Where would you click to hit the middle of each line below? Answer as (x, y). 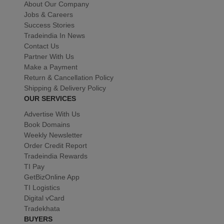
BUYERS (38, 219)
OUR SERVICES (50, 98)
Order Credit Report (55, 145)
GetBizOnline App (52, 177)
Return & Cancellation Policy (69, 77)
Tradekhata (42, 208)
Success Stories (49, 25)
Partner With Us (49, 56)
